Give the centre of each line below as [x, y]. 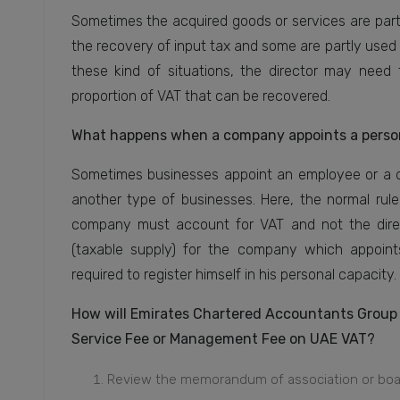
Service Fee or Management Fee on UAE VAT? [223, 339]
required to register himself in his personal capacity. [233, 275]
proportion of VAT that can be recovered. [200, 96]
